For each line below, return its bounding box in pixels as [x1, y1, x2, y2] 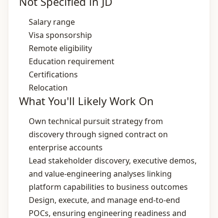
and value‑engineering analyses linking [29, 168, 172, 179]
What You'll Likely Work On [19, 93, 154, 108]
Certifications [29, 69, 78, 80]
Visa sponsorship [29, 30, 92, 40]
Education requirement [29, 56, 114, 67]
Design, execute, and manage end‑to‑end [29, 195, 180, 205]
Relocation [29, 82, 68, 93]
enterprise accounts [29, 142, 103, 153]
